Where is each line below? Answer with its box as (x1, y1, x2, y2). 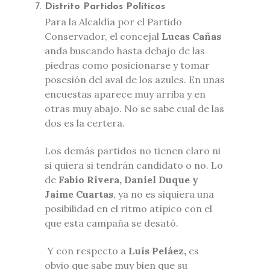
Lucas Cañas (162, 30, 221, 42)
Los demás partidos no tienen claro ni (45, 144, 221, 157)
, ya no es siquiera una (113, 187, 214, 200)
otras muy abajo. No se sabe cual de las (45, 102, 224, 115)
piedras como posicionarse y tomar (45, 58, 210, 71)
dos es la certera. (45, 116, 125, 129)
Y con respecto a (47, 244, 126, 257)
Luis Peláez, (126, 244, 189, 257)
